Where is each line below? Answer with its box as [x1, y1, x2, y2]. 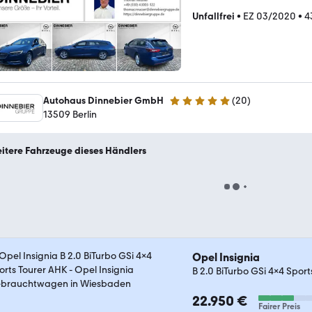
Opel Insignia [192, 251, 260, 264]
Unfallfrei [192, 10, 235, 22]
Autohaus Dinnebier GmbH [43, 95, 164, 107]
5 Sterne [169, 100, 205, 113]
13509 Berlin [43, 109, 97, 120]
